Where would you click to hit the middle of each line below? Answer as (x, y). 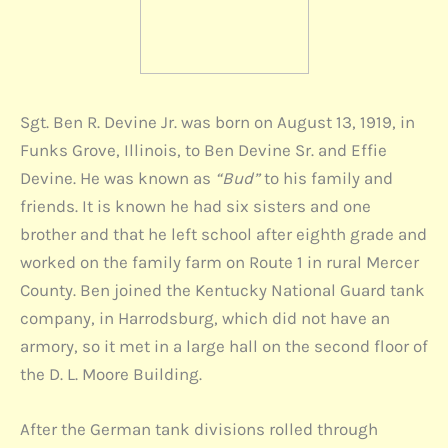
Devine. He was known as (117, 178)
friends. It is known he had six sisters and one (195, 206)
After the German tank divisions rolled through (199, 429)
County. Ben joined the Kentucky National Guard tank (222, 290)
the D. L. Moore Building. (111, 374)
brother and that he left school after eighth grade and (223, 234)
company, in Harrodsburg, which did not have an (205, 318)
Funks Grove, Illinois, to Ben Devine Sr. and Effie (203, 150)
